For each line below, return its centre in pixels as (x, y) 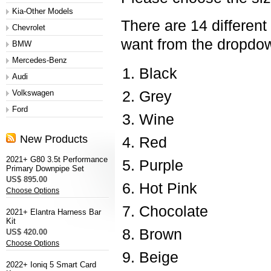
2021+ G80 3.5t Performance (57, 159)
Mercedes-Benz (40, 60)
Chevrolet (29, 28)
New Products (54, 139)
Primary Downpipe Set (45, 168)
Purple (161, 165)
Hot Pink (168, 188)
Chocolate (174, 211)
